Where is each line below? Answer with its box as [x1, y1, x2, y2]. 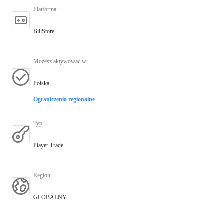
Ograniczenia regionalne [33, 95, 95, 103]
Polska [33, 79, 49, 87]
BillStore [33, 27, 54, 35]
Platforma [33, 5, 56, 13]
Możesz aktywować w [33, 57, 86, 65]
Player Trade [33, 141, 63, 149]
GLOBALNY [33, 193, 67, 201]
